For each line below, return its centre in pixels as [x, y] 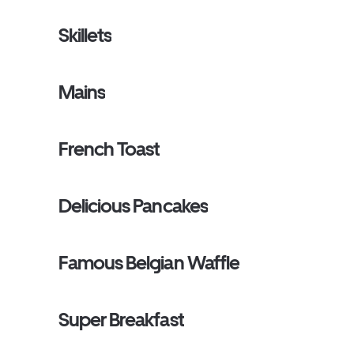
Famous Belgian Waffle [149, 263]
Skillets [85, 35]
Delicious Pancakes [133, 206]
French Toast [109, 149]
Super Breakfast [121, 320]
